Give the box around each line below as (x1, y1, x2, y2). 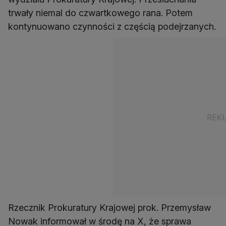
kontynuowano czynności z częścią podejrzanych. (8, 21, 216, 32)
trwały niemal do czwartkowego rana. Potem (8, 8, 193, 19)
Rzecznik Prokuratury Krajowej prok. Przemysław (8, 202, 211, 213)
